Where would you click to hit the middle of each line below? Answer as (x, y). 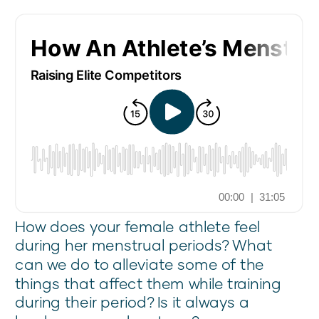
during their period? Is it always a (132, 302)
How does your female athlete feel (138, 226)
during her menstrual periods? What (144, 245)
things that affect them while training (148, 283)
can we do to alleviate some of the (140, 264)
